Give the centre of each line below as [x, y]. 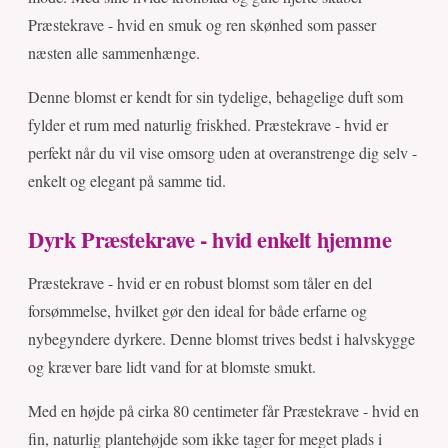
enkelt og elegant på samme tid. [127, 181]
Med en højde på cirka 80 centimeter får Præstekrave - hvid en [223, 411]
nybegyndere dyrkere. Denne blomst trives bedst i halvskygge [221, 339]
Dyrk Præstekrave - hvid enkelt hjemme [210, 240]
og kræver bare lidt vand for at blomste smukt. [172, 367]
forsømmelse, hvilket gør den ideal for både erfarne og [197, 311]
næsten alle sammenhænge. [114, 53]
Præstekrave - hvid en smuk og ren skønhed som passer [202, 25]
